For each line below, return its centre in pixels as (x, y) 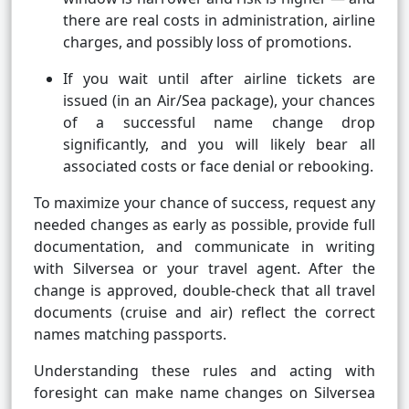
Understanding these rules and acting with (204, 371)
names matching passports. (130, 335)
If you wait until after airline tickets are (219, 79)
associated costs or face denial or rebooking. (218, 167)
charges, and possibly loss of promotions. (207, 42)
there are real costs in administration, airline (219, 21)
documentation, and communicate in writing (204, 247)
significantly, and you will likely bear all (219, 145)
